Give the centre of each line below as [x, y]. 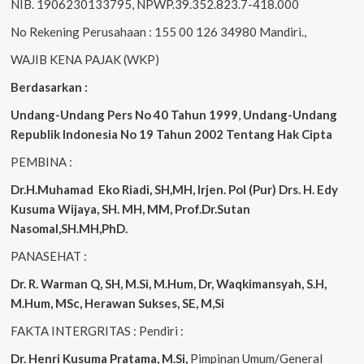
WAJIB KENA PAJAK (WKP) [84, 59]
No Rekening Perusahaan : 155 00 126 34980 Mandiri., [158, 31]
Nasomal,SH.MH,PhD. [69, 228]
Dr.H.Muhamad [52, 189]
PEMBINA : [41, 161]
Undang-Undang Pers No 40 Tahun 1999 [124, 114]
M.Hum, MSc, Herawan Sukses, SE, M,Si [117, 303]
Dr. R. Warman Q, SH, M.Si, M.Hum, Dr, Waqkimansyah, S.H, [168, 283]
